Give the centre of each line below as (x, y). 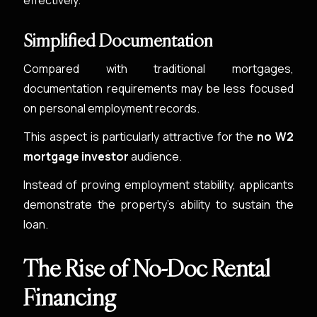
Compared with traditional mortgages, (158, 69)
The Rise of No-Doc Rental (147, 268)
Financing (70, 297)
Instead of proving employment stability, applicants (158, 185)
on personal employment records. (112, 108)
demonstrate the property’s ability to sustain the (158, 204)
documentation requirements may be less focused (158, 88)
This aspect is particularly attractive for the (140, 137)
